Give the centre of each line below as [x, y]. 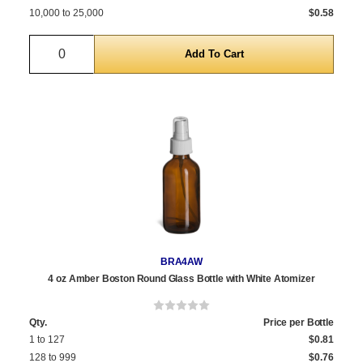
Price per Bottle [298, 323]
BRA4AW [181, 262]
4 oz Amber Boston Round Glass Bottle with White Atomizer [181, 279]
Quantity [85, 45]
